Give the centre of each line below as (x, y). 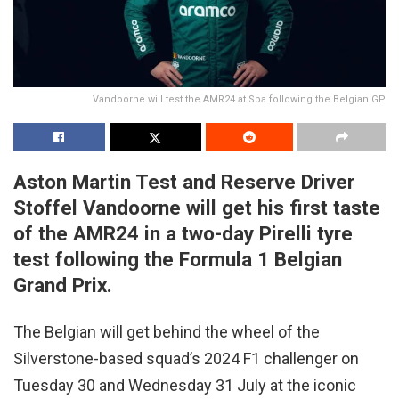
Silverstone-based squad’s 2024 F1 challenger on (186, 358)
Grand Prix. (63, 285)
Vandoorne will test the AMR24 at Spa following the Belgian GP (239, 100)
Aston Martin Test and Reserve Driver (184, 182)
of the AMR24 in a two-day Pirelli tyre (183, 234)
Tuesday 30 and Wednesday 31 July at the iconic (185, 385)
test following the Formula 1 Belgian (178, 260)
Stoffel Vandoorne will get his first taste (197, 208)
